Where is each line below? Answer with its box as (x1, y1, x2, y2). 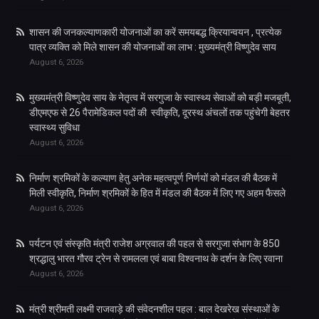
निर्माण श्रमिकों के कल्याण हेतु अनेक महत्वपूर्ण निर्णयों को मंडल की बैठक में (28, 172, 277, 184)
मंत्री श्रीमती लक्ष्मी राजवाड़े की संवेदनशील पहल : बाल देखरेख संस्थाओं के (28, 303, 279, 315)
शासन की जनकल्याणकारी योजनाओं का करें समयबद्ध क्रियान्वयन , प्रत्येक (28, 26, 281, 38)
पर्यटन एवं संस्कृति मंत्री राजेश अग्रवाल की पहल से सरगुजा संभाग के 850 (28, 237, 280, 249)
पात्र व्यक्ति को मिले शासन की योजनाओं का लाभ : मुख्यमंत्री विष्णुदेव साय (28, 41, 276, 53)
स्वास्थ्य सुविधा (28, 121, 80, 133)
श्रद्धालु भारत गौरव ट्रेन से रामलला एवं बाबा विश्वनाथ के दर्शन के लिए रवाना (28, 252, 283, 264)
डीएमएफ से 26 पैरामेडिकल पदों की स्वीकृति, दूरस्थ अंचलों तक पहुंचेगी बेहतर (28, 106, 290, 118)
